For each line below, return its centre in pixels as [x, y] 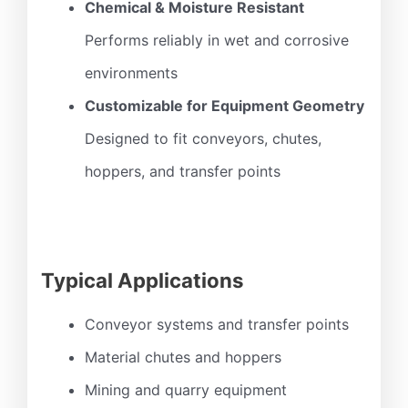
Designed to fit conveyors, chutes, [203, 139]
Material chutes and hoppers [183, 357]
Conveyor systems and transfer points [217, 325]
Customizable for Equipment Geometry [224, 106]
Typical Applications [142, 280]
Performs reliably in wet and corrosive [217, 41]
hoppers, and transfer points [183, 172]
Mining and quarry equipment [186, 390]
